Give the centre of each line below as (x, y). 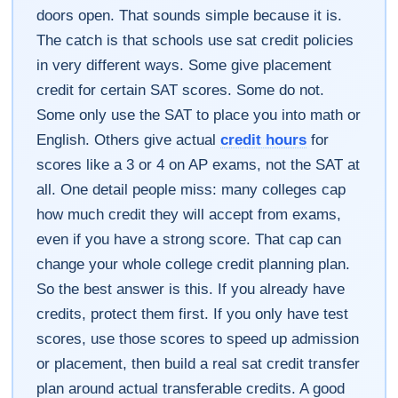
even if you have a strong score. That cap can (189, 239)
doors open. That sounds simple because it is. (190, 15)
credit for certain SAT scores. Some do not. (181, 90)
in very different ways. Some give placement (184, 65)
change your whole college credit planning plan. (194, 264)
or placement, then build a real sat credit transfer (199, 363)
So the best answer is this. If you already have (191, 289)
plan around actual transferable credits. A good (191, 388)
